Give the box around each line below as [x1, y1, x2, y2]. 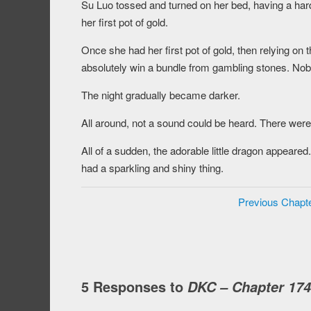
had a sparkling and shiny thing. [81, 160, 224, 176]
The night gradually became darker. [81, 87, 240, 103]
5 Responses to [81, 276, 187, 297]
